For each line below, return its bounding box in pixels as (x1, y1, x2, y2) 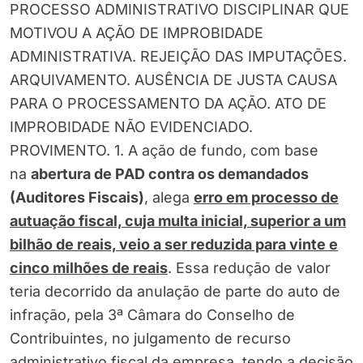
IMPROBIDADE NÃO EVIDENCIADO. (10, 118, 253, 136)
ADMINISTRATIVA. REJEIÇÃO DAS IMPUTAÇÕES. (10, 48, 347, 66)
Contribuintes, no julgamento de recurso (10, 330, 291, 348)
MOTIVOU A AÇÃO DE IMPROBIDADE (10, 24, 263, 42)
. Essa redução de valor (168, 259, 331, 277)
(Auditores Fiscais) (10, 189, 144, 207)
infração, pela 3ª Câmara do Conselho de (10, 306, 295, 324)
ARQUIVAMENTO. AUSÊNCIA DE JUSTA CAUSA (10, 71, 337, 89)
